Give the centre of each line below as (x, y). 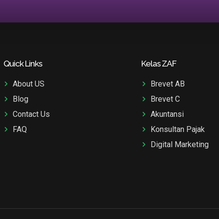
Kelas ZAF (158, 63)
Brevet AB (167, 84)
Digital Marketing (179, 144)
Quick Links (23, 63)
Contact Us (31, 114)
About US (28, 84)
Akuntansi (167, 114)
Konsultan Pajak (177, 129)
